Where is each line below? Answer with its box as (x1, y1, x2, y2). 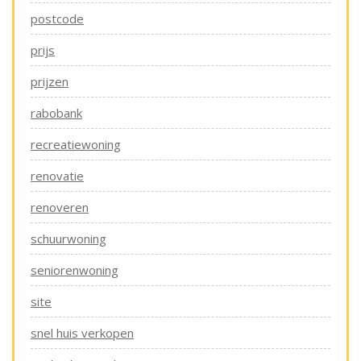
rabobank (31, 105, 82, 121)
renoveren (31, 199, 89, 215)
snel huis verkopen (31, 325, 134, 341)
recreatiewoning (31, 136, 121, 152)
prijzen (31, 73, 68, 89)
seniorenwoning (31, 262, 118, 278)
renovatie (31, 168, 84, 184)
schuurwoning (31, 230, 106, 247)
